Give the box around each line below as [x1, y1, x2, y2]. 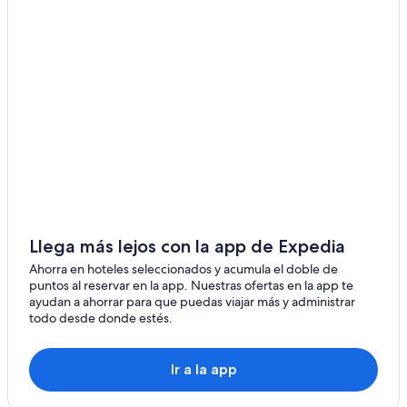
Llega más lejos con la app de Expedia [29, 235, 345, 258]
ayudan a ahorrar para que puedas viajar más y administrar [29, 293, 355, 311]
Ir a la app [170, 361, 237, 379]
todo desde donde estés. [29, 310, 173, 327]
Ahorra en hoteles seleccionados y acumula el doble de [29, 261, 338, 278]
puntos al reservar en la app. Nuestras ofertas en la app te [29, 277, 353, 294]
